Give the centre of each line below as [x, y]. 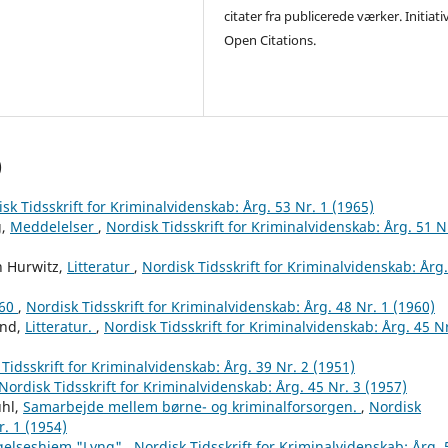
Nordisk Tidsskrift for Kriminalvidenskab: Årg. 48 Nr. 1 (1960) [230, 306]
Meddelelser [54, 226]
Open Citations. [270, 39]
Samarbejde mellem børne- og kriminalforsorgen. [192, 406]
